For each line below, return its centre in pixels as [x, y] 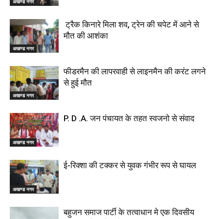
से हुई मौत [78, 83]
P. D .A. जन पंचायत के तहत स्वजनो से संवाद [129, 119]
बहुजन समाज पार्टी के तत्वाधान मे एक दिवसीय [129, 212]
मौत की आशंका [86, 36]
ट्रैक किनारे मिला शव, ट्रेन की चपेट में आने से [131, 25]
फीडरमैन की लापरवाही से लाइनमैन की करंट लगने [135, 72]
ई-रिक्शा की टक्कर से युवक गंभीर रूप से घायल [130, 165]
